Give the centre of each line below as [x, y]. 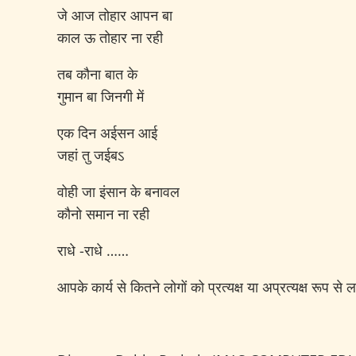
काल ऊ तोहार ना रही [110, 37]
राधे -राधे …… [93, 250]
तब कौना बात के [97, 74]
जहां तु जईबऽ [91, 155]
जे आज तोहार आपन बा [115, 15]
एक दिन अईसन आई [107, 133]
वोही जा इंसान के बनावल [118, 192]
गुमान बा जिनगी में [101, 96]
